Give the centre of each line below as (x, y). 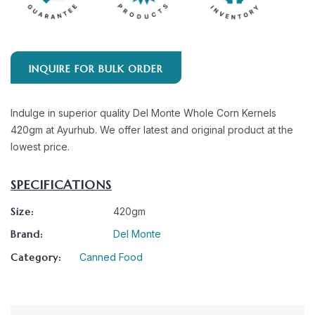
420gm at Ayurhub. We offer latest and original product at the (152, 130)
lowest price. (40, 147)
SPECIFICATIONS (61, 185)
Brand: (27, 234)
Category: (38, 258)
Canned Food (111, 257)
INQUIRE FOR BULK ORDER (96, 69)
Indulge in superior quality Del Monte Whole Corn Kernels (143, 113)
